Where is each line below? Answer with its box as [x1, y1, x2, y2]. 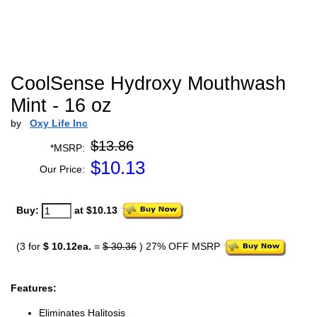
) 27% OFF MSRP [137, 241, 223, 253]
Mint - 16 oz [11, 95, 112, 116]
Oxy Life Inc [30, 117, 88, 129]
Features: [11, 282, 57, 294]
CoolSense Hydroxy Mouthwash [11, 73, 286, 94]
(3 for [16, 241, 43, 253]
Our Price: [40, 163, 85, 175]
